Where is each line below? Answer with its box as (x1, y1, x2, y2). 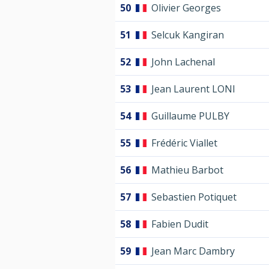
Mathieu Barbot (151, 163, 223, 177)
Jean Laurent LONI (151, 82, 235, 96)
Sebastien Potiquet (151, 190, 237, 204)
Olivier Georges (151, 1, 221, 15)
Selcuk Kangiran (151, 28, 224, 42)
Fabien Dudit (151, 217, 208, 231)
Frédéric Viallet (151, 136, 217, 150)
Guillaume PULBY (151, 109, 229, 123)
